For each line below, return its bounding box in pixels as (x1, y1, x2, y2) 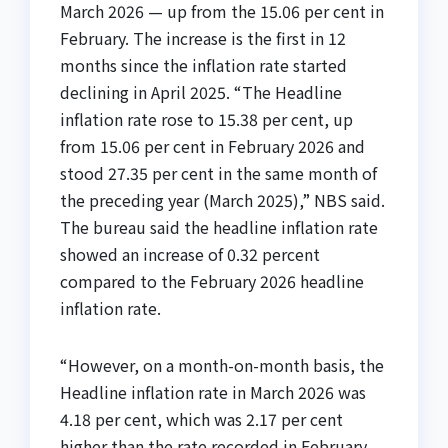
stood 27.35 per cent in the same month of (60, 161, 377, 186)
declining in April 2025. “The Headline (60, 80, 342, 105)
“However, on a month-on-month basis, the (60, 353, 384, 378)
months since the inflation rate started (60, 53, 347, 78)
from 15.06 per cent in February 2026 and (60, 134, 365, 159)
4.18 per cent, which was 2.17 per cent (60, 407, 343, 432)
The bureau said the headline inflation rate (60, 215, 378, 240)
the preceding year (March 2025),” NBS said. (60, 188, 385, 213)
